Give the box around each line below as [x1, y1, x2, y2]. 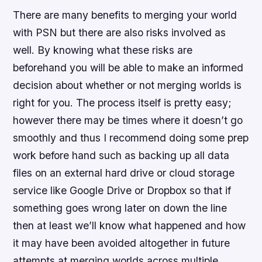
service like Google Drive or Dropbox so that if [13, 184, 232, 197]
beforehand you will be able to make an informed [13, 61, 244, 74]
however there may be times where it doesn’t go [13, 114, 243, 127]
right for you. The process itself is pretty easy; [13, 96, 232, 109]
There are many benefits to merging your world [13, 9, 237, 22]
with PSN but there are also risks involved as [13, 26, 226, 39]
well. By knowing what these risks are [13, 44, 193, 57]
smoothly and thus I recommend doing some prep [13, 132, 249, 144]
